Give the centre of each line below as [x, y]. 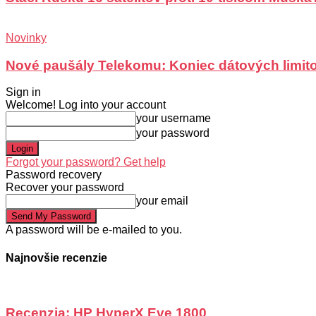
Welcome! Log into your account [86, 105]
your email [162, 201]
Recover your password [65, 188]
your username [174, 119]
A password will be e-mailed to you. [94, 230]
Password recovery [54, 175]
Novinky [26, 37]
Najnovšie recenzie [56, 257]
